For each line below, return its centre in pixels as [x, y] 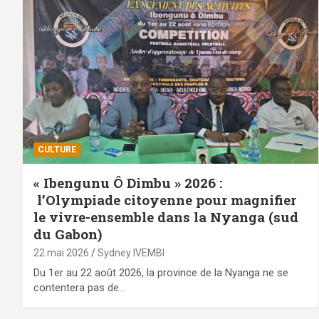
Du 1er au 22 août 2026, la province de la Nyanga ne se [161, 272]
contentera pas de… [79, 287]
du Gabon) [68, 234]
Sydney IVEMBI [131, 252]
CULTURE [57, 149]
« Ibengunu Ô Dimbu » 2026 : [128, 182]
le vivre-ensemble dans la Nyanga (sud [166, 216]
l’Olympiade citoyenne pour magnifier [165, 199]
